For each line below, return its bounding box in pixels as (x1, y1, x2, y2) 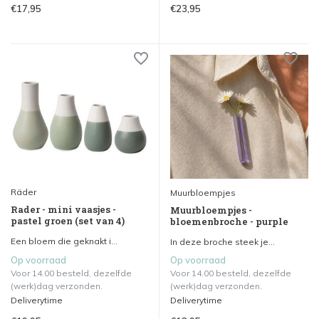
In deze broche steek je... (170, 236, 275, 247)
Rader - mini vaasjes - (11, 202, 116, 216)
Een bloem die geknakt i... (11, 235, 117, 246)
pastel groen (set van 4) (11, 214, 125, 227)
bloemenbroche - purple (170, 214, 288, 228)
